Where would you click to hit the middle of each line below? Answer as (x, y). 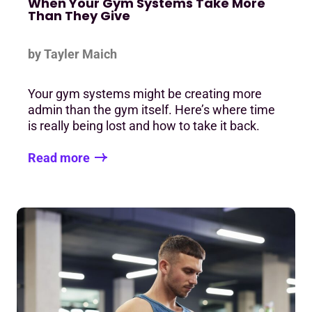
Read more (59, 157)
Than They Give (80, 16)
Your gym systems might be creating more (145, 94)
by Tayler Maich (72, 54)
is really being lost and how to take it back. (144, 126)
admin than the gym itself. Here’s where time (151, 110)
